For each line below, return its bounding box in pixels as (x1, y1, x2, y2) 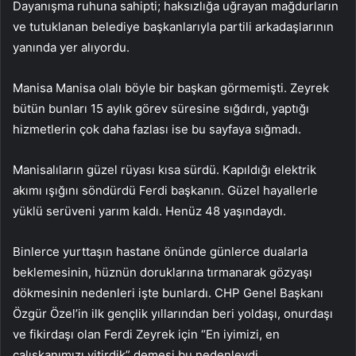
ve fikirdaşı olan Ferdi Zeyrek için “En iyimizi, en (13, 327, 280, 342)
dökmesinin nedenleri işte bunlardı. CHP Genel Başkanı (13, 285, 323, 301)
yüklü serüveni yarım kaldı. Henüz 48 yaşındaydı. (13, 203, 286, 219)
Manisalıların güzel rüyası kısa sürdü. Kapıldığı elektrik (13, 162, 316, 178)
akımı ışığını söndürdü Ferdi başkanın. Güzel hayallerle (13, 183, 318, 199)
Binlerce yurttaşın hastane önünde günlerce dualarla (13, 244, 308, 260)
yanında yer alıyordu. (13, 40, 130, 56)
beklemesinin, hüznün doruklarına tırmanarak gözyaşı (13, 265, 312, 281)
